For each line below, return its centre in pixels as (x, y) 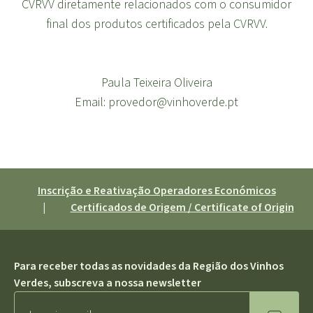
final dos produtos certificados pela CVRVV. (156, 24)
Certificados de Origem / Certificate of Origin (182, 208)
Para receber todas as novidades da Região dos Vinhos (149, 266)
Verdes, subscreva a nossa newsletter (108, 283)
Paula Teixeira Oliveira (156, 83)
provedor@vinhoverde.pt (173, 102)
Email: (92, 102)
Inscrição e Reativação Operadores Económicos (156, 191)
